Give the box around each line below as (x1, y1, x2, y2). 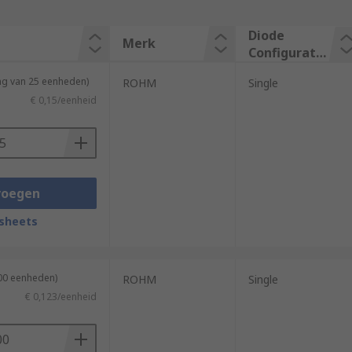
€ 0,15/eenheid (30, 93, 97, 107)
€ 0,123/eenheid (24, 290, 97, 303)
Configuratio (247, 44, 328, 61)
